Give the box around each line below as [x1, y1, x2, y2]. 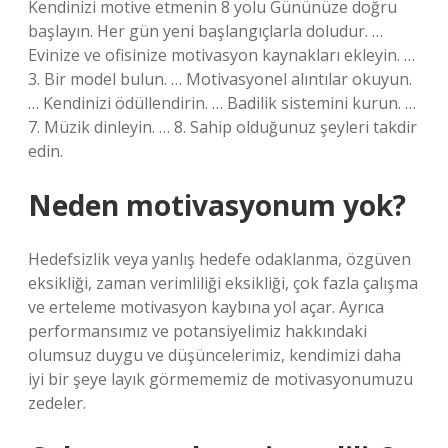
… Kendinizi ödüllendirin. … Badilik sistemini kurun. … [28, 92, 416, 114]
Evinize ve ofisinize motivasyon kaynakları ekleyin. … [28, 44, 415, 66]
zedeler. [28, 392, 86, 414]
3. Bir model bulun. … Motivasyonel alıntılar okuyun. [28, 68, 412, 90]
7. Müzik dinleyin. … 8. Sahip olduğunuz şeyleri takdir [28, 116, 417, 138]
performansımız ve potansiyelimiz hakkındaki [28, 320, 367, 342]
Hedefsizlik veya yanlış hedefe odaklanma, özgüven [28, 248, 411, 270]
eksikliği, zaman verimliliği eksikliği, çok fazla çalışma [28, 272, 418, 294]
